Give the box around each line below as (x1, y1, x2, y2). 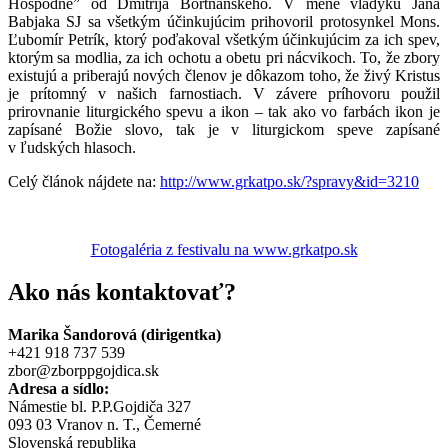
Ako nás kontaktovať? (8, 278, 236, 305)
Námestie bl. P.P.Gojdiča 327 (8, 397, 191, 415)
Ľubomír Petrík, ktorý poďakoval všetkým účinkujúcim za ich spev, (8, 30, 440, 48)
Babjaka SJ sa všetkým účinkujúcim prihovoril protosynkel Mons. (8, 12, 440, 30)
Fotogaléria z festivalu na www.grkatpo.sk (90, 240, 358, 258)
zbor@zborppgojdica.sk (8, 361, 159, 379)
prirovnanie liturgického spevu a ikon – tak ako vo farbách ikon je (8, 102, 440, 120)
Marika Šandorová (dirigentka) (8, 325, 221, 343)
